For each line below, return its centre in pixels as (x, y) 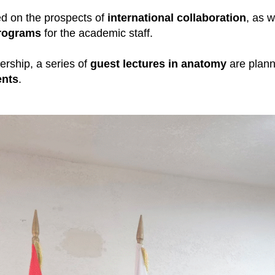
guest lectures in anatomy (158, 64)
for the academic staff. (97, 33)
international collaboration (177, 18)
